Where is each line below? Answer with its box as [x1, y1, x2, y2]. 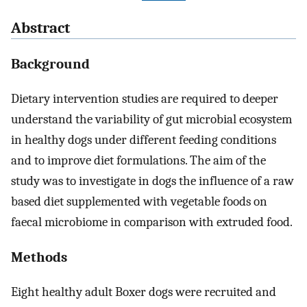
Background [11, 55, 90, 72]
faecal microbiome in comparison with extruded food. [11, 214, 293, 230]
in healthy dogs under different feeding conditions [11, 132, 276, 147]
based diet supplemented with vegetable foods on [11, 193, 267, 209]
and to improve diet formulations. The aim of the [11, 152, 266, 168]
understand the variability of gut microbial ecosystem [11, 111, 292, 127]
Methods [11, 249, 67, 266]
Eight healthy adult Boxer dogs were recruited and [11, 284, 276, 300]
